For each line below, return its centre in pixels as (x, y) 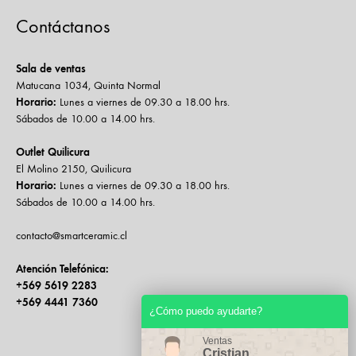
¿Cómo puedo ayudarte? (206, 311)
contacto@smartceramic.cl (72, 236)
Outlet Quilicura (53, 153)
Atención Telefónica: (62, 269)
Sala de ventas (51, 69)
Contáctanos (63, 27)
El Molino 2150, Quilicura (74, 169)
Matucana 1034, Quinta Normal (88, 86)
